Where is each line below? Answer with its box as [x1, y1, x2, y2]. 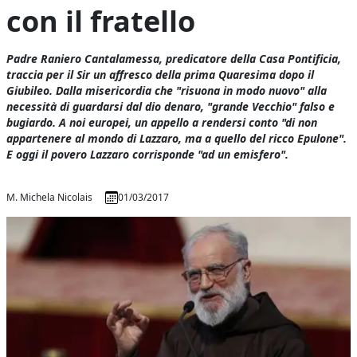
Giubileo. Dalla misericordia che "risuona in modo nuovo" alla [6, 83, 328, 98]
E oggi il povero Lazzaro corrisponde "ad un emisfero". [6, 147, 289, 162]
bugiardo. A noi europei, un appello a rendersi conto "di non [6, 115, 318, 130]
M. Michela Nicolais [6, 190, 93, 204]
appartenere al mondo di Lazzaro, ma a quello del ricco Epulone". [6, 131, 347, 146]
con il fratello [6, 2, 196, 41]
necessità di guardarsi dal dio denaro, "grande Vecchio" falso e [6, 99, 335, 114]
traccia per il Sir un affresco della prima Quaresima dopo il [6, 67, 315, 82]
